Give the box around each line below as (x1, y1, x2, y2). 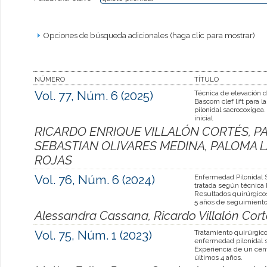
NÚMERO (35, 74, 65, 83)
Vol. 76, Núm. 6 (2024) (35, 172, 155, 187)
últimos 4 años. (194, 253, 243, 262)
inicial (194, 113, 213, 122)
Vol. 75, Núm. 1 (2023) (35, 228, 152, 243)
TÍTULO (194, 74, 219, 83)
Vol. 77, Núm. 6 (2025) (35, 88, 153, 103)
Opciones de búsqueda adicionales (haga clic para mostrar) (43, 30, 255, 40)
